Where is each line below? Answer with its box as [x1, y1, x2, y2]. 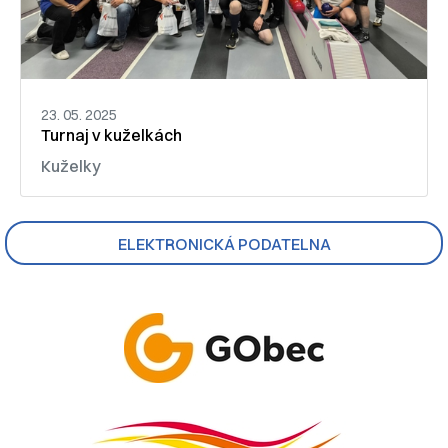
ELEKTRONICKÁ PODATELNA [117, 234, 331, 255]
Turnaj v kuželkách [41, 125, 182, 146]
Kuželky [41, 156, 101, 177]
